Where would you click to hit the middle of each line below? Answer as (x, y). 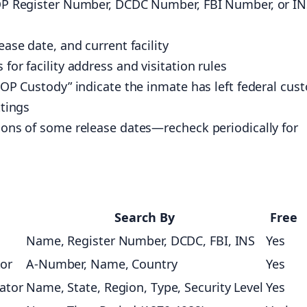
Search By (145, 218)
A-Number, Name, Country (102, 264)
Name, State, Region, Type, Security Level (145, 287)
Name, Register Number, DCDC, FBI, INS (141, 241)
